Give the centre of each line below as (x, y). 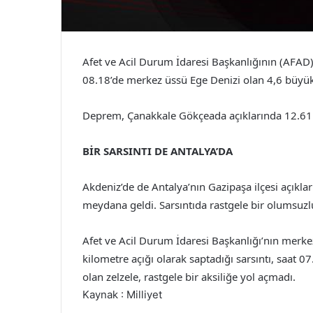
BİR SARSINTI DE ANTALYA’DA (158, 151)
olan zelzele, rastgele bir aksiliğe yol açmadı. (189, 277)
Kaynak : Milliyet (122, 295)
